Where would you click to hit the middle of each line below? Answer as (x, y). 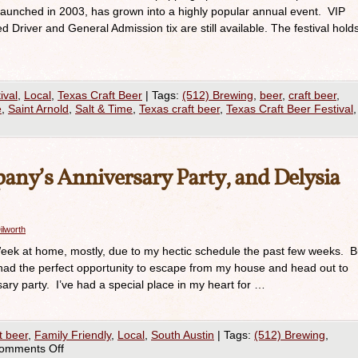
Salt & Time (104, 109)
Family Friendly (73, 335)
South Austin (183, 335)
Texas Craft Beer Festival (290, 109)
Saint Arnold (38, 109)
